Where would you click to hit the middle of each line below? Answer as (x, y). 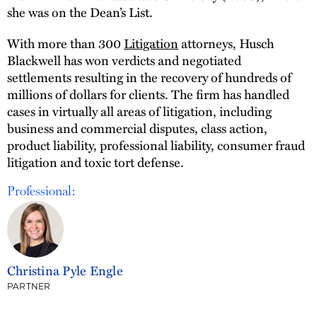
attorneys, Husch (226, 43)
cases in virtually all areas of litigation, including (139, 111)
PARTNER (29, 287)
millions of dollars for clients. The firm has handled (148, 94)
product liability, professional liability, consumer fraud (156, 145)
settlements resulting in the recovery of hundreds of (149, 77)
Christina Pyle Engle (65, 270)
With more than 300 (65, 43)
